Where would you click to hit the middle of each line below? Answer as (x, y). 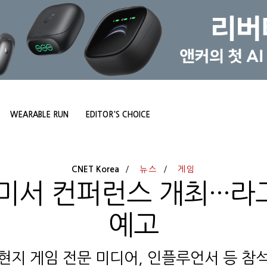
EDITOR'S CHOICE (118, 115)
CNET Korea (95, 170)
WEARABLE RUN (39, 115)
